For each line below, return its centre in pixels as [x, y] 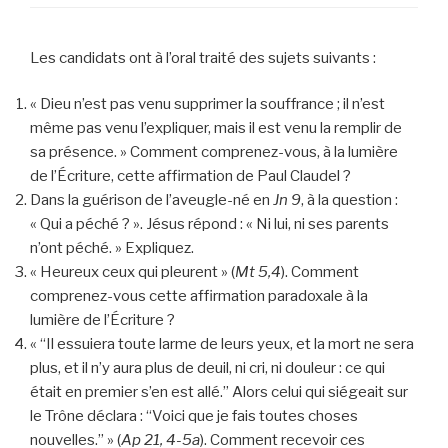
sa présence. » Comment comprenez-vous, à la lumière [214, 152]
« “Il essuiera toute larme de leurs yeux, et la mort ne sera [222, 344]
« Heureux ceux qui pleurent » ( [132, 272]
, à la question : [349, 200]
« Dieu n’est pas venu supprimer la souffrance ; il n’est [207, 104]
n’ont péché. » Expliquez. [112, 248]
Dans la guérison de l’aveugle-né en [151, 200]
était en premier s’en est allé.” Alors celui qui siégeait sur [219, 392]
